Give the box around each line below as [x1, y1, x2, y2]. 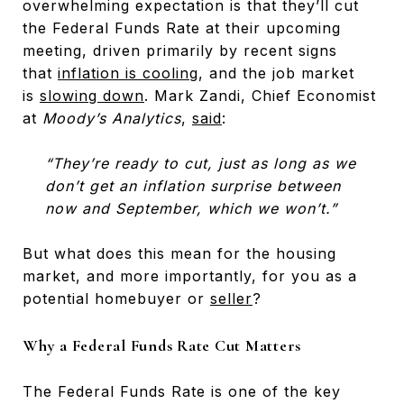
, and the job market [198, 64, 354, 82]
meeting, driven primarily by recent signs [23, 41, 337, 60]
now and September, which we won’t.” [44, 199, 337, 217]
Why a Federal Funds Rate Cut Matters [23, 335, 301, 355]
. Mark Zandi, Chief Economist [144, 87, 376, 105]
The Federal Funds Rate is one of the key [23, 381, 341, 400]
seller [210, 289, 252, 308]
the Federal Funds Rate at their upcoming [23, 19, 341, 37]
